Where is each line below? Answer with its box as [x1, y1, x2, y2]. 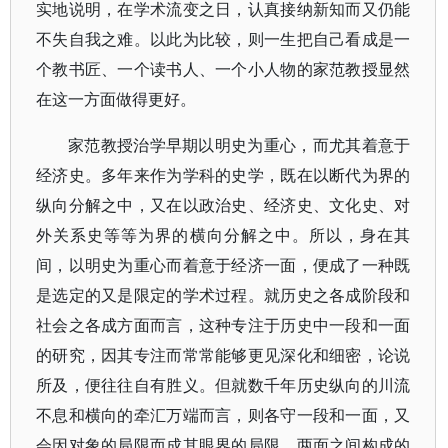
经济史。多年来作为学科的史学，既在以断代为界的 [36, 164, 411, 186]
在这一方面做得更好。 [36, 88, 196, 110]
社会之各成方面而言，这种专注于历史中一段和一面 [36, 314, 411, 336]
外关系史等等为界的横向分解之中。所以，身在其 [36, 224, 411, 246]
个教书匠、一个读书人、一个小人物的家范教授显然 [36, 58, 411, 80]
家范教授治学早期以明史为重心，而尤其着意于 [68, 134, 411, 156]
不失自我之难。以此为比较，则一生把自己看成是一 [36, 28, 411, 50]
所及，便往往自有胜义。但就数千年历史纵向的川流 [36, 374, 411, 396]
